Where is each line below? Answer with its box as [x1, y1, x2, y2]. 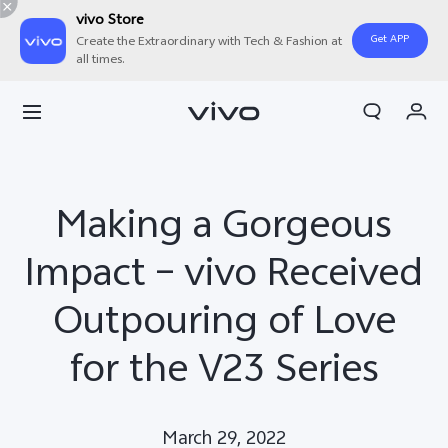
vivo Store [76, 9, 144, 34]
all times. [76, 50, 125, 72]
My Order [48, 118, 101, 140]
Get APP [371, 31, 409, 49]
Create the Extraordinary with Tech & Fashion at [76, 32, 342, 54]
